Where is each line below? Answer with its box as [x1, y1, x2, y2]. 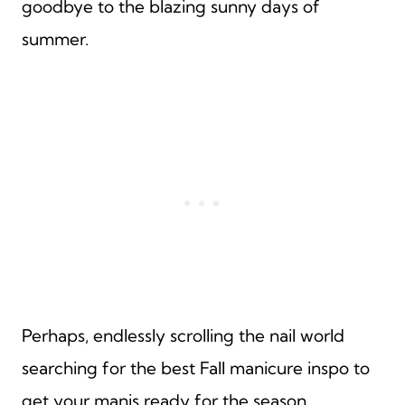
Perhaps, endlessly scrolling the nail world [22, 324, 344, 346]
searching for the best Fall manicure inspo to [22, 356, 370, 379]
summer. [22, 27, 89, 50]
